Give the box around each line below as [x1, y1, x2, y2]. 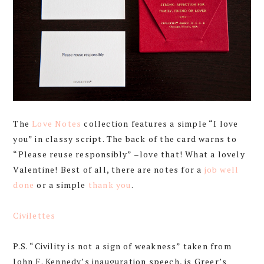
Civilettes [13, 209, 56, 221]
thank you [88, 179, 131, 190]
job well [204, 163, 239, 175]
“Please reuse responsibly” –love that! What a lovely [13, 148, 245, 160]
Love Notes [32, 117, 82, 129]
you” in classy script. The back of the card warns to [13, 133, 237, 144]
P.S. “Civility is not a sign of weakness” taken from [13, 240, 232, 252]
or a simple [34, 179, 88, 190]
